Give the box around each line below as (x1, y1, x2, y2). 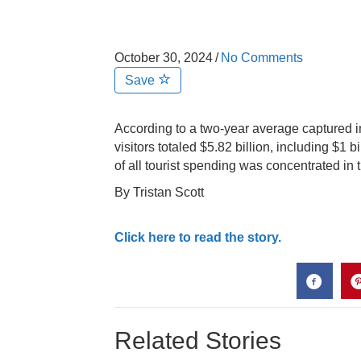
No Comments (221, 51, 303, 64)
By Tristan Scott (114, 185, 204, 199)
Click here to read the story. (114, 230, 281, 244)
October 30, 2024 (114, 51, 213, 64)
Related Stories (114, 327, 281, 354)
